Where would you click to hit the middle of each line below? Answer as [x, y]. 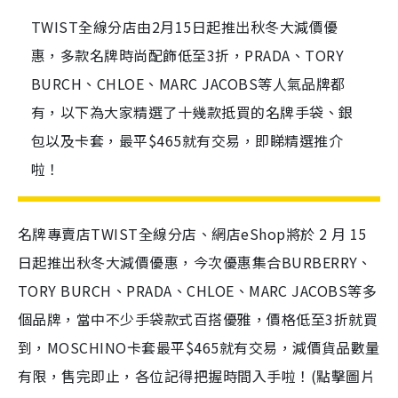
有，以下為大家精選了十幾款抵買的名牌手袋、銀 [192, 112]
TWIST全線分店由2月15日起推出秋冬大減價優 [185, 27]
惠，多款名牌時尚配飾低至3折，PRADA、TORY [187, 55]
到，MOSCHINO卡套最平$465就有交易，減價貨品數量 [199, 347]
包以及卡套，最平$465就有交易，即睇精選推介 [187, 140]
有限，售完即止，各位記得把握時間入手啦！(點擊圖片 [197, 376]
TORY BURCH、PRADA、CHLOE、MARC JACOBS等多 [198, 291]
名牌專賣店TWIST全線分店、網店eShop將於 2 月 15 [192, 234]
